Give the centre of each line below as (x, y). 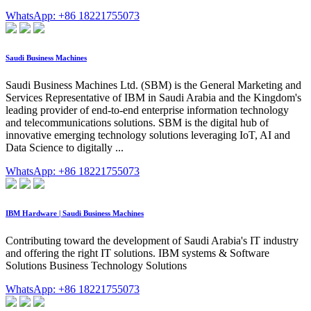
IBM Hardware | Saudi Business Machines (75, 213)
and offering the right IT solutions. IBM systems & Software (137, 253)
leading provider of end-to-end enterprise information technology (147, 110)
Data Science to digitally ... (65, 148)
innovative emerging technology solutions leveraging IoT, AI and (148, 135)
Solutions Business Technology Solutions (96, 266)
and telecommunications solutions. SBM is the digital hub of (137, 123)
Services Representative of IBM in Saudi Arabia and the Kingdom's (153, 98)
